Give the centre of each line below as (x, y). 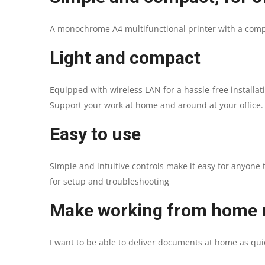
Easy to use (95, 134)
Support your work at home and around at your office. (156, 105)
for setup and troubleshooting (109, 181)
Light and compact (125, 57)
